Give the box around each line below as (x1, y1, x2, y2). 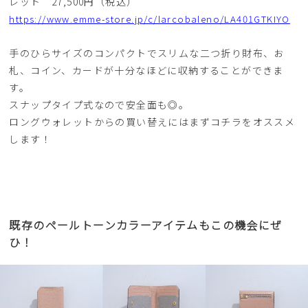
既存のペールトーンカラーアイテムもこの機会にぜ (9, 217, 283, 233)
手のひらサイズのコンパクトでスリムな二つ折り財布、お (9, 46, 285, 60)
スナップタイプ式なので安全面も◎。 (9, 98, 190, 111)
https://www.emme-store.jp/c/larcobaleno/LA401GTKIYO (9, 12, 290, 25)
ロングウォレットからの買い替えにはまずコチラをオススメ (9, 115, 296, 129)
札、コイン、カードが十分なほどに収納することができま (9, 63, 284, 77)
